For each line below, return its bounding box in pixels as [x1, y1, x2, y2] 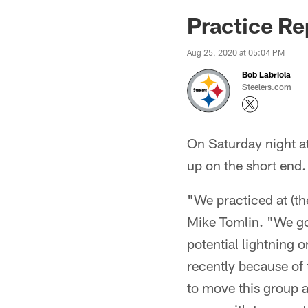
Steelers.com [242, 82, 291, 91]
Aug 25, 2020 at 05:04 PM [187, 47, 285, 57]
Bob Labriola [242, 69, 291, 79]
